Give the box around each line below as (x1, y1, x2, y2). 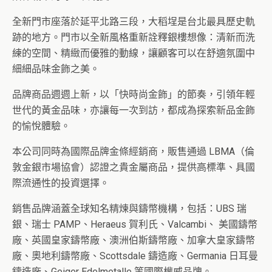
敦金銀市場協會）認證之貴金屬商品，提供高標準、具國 (12, 161, 255, 173)
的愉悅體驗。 (12, 120, 70, 132)
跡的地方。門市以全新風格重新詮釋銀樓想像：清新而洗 (12, 32, 255, 43)
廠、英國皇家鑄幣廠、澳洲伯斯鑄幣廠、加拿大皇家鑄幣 (12, 234, 255, 246)
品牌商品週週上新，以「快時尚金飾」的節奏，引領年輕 (12, 89, 255, 100)
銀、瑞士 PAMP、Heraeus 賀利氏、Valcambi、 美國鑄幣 (12, 219, 257, 230)
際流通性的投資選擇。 (12, 177, 109, 189)
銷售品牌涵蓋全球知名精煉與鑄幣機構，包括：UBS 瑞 (12, 203, 246, 214)
